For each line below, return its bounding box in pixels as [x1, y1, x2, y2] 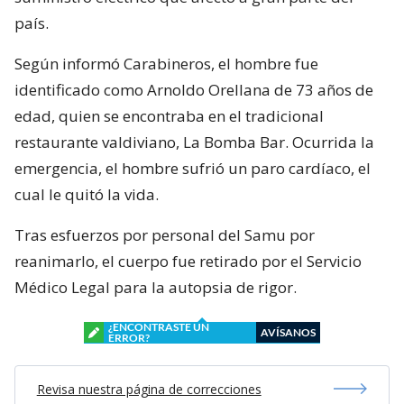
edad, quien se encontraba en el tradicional [14, 105, 324, 126]
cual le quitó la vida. [14, 183, 159, 205]
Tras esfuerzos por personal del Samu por [14, 224, 315, 245]
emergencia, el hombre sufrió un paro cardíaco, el [14, 157, 371, 179]
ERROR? [108, 330, 150, 344]
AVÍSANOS [261, 325, 316, 339]
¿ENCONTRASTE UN [108, 319, 209, 334]
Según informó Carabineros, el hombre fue [14, 52, 318, 74]
